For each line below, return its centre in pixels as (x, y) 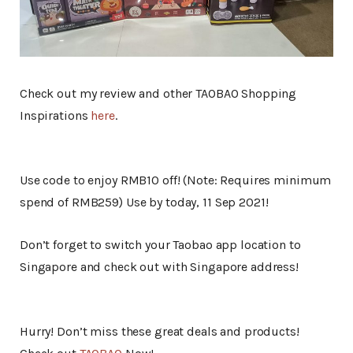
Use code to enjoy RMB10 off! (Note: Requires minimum (176, 180)
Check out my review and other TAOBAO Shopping (158, 94)
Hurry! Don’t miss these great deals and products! (160, 332)
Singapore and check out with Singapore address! (159, 267)
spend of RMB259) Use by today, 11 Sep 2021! (144, 203)
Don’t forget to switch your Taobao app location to (160, 245)
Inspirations (56, 116)
